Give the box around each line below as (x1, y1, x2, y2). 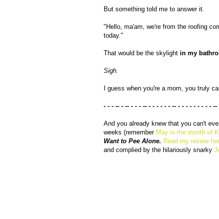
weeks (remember (104, 129, 156, 136)
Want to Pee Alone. (104, 137, 163, 145)
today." (104, 32, 123, 40)
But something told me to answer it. (104, 5, 204, 13)
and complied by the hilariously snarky (104, 146, 214, 154)
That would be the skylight (104, 49, 180, 57)
